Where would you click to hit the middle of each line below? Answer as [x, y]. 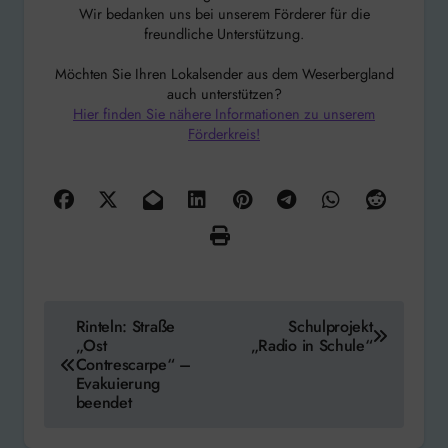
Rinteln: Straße [125, 327]
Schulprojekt [330, 327]
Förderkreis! [224, 134]
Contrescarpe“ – [133, 365]
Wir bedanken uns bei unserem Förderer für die [224, 14]
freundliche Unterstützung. [224, 34]
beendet [103, 403]
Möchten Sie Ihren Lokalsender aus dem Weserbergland [224, 74]
